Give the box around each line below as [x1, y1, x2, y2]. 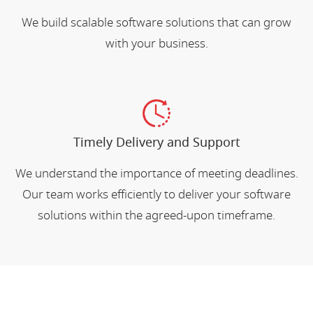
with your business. [105, 34, 208, 52]
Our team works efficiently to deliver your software [22, 185, 291, 203]
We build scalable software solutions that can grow [22, 13, 291, 31]
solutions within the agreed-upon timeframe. [38, 206, 275, 224]
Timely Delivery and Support [73, 133, 240, 152]
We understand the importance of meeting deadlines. [15, 164, 298, 182]
